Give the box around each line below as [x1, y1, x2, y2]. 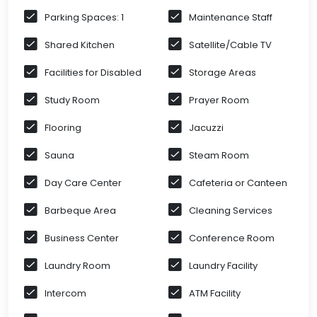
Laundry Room [45, 259, 110, 273]
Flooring [45, 121, 81, 135]
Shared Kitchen [45, 38, 115, 52]
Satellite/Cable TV [189, 38, 272, 52]
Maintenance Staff [189, 11, 272, 25]
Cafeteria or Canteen [189, 176, 287, 190]
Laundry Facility [189, 259, 258, 273]
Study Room [45, 93, 100, 108]
